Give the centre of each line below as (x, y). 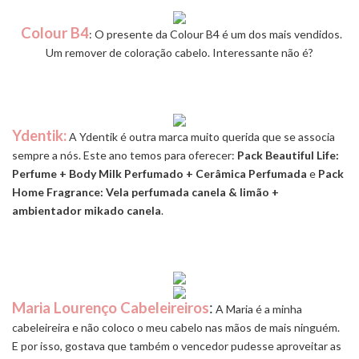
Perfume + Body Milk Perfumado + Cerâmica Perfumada (159, 173)
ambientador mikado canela (87, 210)
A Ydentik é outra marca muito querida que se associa (202, 136)
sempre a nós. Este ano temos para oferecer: (125, 155)
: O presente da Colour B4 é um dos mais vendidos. (215, 34)
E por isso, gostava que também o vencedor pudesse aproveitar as (177, 345)
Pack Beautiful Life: (288, 155)
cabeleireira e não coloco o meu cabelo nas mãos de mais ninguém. (176, 327)
